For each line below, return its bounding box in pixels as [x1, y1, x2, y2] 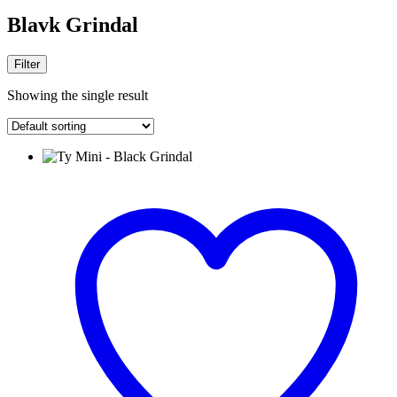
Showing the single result [7, 87, 148, 103]
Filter [14, 57, 40, 71]
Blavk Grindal [7, 12, 138, 36]
